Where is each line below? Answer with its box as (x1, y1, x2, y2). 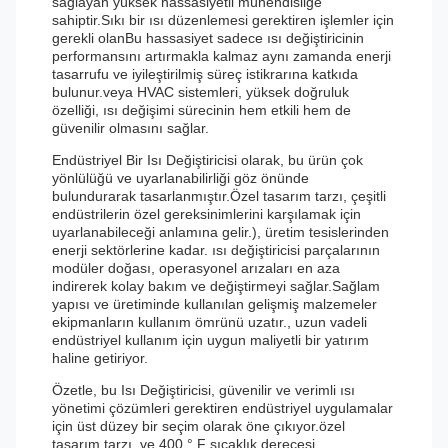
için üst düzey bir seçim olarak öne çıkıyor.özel (52, 418, 345, 434)
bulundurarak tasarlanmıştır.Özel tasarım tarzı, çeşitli (52, 188, 386, 204)
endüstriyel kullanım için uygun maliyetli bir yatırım (52, 332, 369, 348)
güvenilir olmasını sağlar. (52, 120, 209, 136)
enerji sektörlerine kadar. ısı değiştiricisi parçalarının (52, 242, 380, 258)
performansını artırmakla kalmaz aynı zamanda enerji (52, 48, 391, 64)
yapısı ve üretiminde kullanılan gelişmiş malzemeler (52, 296, 377, 312)
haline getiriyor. (52, 350, 148, 366)
